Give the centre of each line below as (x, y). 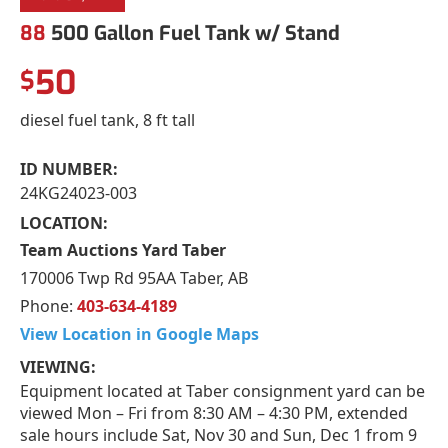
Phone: (48, 305)
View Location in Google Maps (139, 333)
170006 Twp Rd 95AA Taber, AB (134, 277)
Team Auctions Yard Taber (123, 249)
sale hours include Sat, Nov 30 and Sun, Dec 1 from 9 (218, 434)
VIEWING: (58, 366)
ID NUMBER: (69, 168)
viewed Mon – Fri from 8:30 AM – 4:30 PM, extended (214, 412)
